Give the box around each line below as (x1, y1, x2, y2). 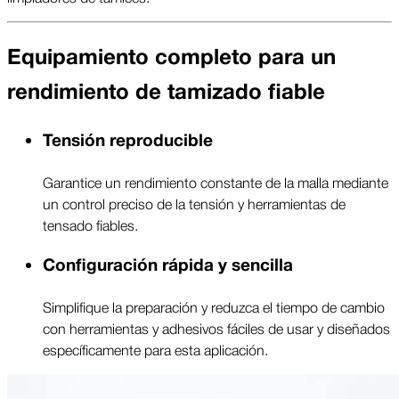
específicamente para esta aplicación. (43, 338, 268, 360)
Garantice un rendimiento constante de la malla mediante (43, 171, 388, 193)
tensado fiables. (43, 214, 138, 236)
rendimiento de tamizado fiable (7, 75, 325, 110)
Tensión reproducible (43, 127, 213, 155)
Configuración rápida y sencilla (43, 251, 293, 279)
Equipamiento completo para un (7, 40, 336, 76)
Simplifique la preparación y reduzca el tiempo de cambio (43, 295, 385, 317)
